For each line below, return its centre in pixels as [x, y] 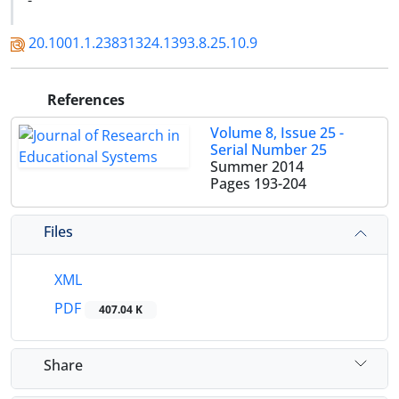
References [84, 100]
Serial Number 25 [269, 150]
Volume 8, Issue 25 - [277, 133]
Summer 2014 [257, 167]
